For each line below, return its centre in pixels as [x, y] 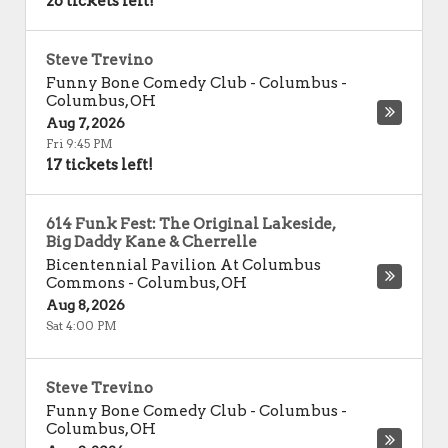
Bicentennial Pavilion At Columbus [183, 265]
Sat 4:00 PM [81, 325]
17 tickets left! [99, 165]
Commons [85, 283]
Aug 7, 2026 [85, 123]
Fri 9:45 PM [79, 143]
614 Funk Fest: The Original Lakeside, [190, 224]
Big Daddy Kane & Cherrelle [151, 242]
